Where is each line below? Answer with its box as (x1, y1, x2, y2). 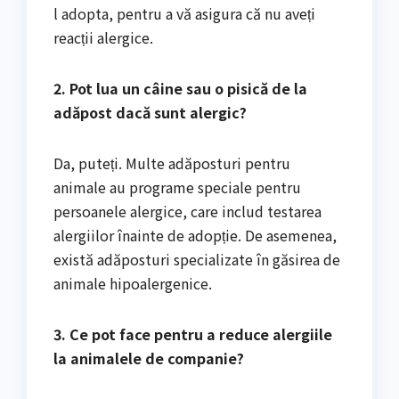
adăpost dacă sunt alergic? (53, 101, 247, 123)
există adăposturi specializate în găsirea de (53, 248, 340, 270)
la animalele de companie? (53, 346, 244, 369)
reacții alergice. (53, 26, 153, 48)
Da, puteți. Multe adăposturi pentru (53, 151, 290, 174)
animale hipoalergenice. (53, 272, 212, 294)
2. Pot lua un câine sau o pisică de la (53, 77, 307, 99)
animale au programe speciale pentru (53, 175, 301, 198)
